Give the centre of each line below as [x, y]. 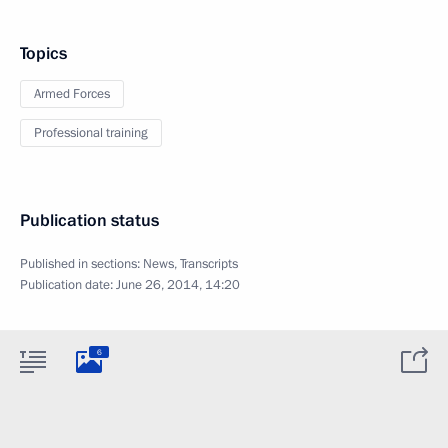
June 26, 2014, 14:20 [178, 285]
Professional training [91, 133]
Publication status [89, 220]
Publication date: [68, 285]
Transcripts [209, 264]
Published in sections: [81, 264]
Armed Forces [72, 94]
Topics [43, 53]
